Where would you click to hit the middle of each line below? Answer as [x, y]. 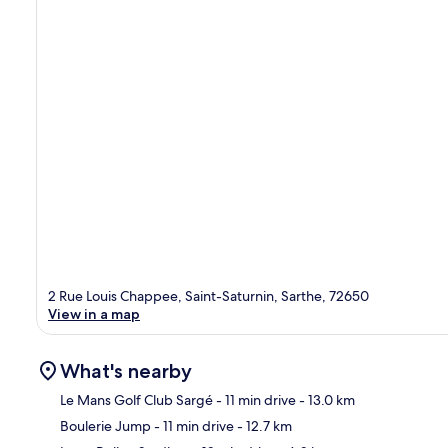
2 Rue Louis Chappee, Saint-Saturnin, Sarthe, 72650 [208, 295]
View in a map [94, 313]
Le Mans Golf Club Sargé [136, 399]
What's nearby [126, 370]
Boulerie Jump [105, 425]
